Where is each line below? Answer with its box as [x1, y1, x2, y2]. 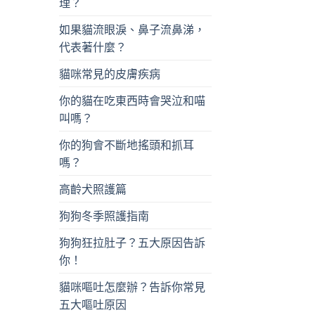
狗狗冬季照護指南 [58, 209, 149, 223]
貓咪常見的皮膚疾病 [58, 67, 160, 81]
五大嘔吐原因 [58, 297, 127, 311]
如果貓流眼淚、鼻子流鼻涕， [58, 22, 205, 37]
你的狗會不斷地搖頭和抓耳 [58, 138, 194, 152]
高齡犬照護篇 [58, 182, 127, 196]
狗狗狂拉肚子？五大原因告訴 [58, 236, 205, 250]
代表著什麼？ [58, 40, 127, 54]
